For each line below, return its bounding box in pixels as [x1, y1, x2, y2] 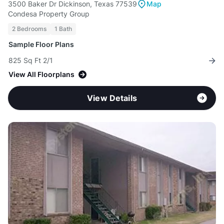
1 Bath [54, 25, 72, 33]
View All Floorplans [8, 70, 74, 79]
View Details [87, 93, 137, 103]
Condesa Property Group [8, 9, 89, 18]
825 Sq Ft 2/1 [8, 56, 53, 65]
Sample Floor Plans [8, 40, 74, 49]
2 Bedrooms [12, 25, 46, 33]
